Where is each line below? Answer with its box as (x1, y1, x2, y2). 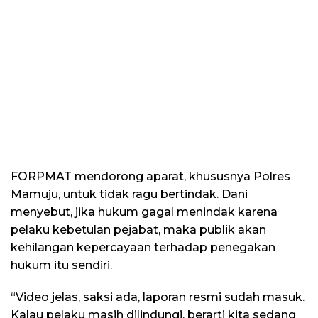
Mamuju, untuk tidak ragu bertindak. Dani (11, 187, 248, 201)
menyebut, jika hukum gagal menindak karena (11, 204, 278, 219)
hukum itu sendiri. (11, 258, 112, 272)
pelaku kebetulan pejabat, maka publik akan (11, 222, 266, 236)
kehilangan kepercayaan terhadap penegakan (11, 240, 275, 254)
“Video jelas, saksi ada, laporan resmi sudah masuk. (11, 290, 305, 304)
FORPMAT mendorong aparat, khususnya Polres (11, 169, 290, 183)
